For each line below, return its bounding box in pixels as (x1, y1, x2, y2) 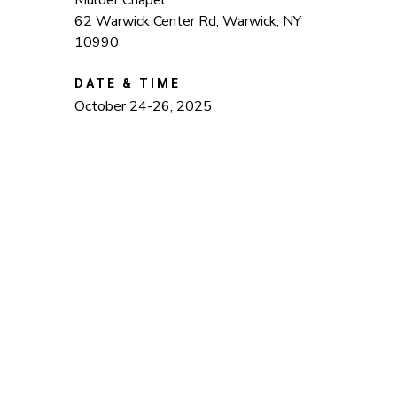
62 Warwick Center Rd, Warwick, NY (74, 12, 301, 31)
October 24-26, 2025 (74, 97, 215, 116)
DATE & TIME (74, 76, 181, 90)
